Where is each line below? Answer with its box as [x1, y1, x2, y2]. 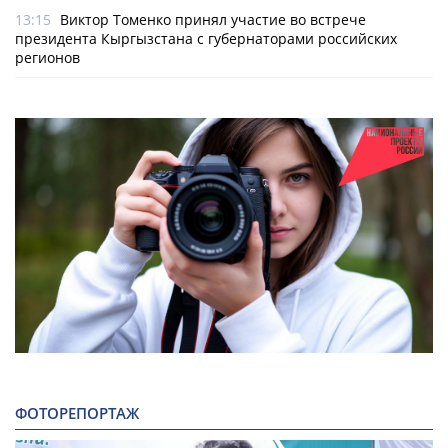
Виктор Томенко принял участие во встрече [60, 10, 366, 30]
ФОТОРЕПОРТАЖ [15, 403, 139, 425]
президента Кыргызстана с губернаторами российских [15, 29, 397, 49]
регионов [15, 48, 80, 68]
